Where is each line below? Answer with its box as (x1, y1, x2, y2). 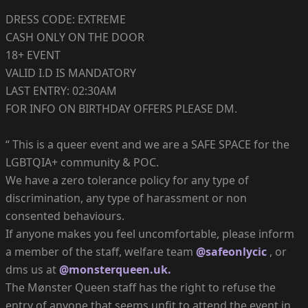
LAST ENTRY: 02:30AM (5, 82, 117, 98)
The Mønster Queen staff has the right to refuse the (5, 279, 276, 295)
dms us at (5, 261, 59, 277)
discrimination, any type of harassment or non (5, 190, 247, 206)
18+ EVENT (5, 47, 60, 63)
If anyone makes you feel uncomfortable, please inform (5, 225, 294, 241)
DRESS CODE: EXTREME (5, 11, 126, 27)
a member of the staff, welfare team (5, 243, 196, 259)
